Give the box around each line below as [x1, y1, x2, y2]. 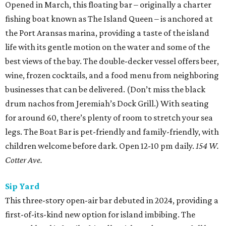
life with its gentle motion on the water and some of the [5, 42, 210, 52]
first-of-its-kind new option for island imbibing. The [5, 209, 195, 220]
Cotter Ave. [5, 155, 42, 165]
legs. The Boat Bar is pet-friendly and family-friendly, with [5, 127, 219, 137]
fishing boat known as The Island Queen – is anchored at [5, 14, 213, 24]
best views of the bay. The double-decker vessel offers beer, [5, 56, 219, 67]
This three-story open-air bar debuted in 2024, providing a [5, 195, 218, 206]
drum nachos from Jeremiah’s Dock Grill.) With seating [5, 98, 209, 109]
